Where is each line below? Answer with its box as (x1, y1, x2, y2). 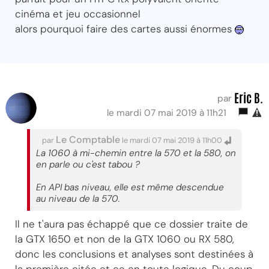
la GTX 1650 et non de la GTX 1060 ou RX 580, (15, 232, 234, 246)
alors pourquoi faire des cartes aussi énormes (15, 22, 235, 35)
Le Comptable (56, 133, 120, 146)
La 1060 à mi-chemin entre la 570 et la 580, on (36, 147, 236, 159)
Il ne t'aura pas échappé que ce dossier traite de (15, 217, 248, 231)
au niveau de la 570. (36, 192, 120, 205)
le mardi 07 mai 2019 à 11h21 (107, 106, 231, 119)
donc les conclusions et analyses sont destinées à (15, 247, 253, 261)
